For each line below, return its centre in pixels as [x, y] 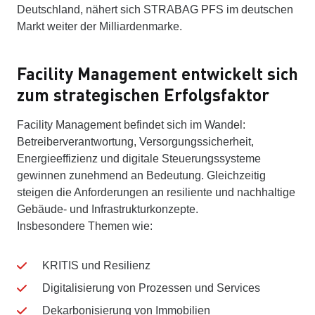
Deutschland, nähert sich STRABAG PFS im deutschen [155, 9]
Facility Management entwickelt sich [157, 73]
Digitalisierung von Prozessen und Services [151, 288]
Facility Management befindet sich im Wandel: [131, 124]
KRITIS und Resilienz [96, 265]
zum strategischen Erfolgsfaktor [143, 94]
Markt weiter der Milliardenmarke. [99, 26]
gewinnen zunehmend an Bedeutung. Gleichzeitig [141, 175]
